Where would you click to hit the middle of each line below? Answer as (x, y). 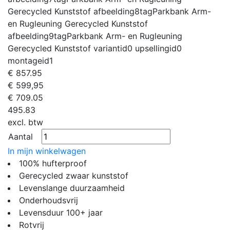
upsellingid (156, 48)
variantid (110, 48)
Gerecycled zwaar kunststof (74, 175)
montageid (28, 60)
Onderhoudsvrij (49, 200)
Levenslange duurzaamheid (72, 188)
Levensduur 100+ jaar (61, 212)
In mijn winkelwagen (47, 151)
